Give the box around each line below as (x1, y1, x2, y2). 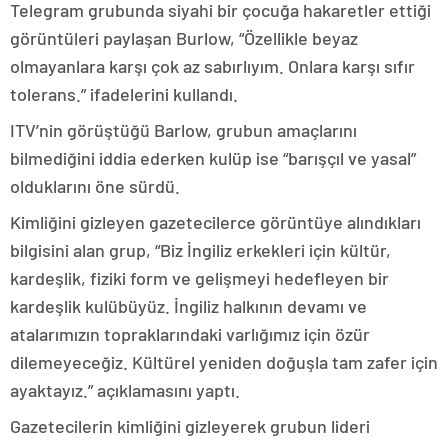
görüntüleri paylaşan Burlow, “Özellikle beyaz (10, 27, 358, 49)
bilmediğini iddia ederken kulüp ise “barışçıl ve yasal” (10, 147, 416, 169)
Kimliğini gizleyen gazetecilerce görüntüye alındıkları (10, 211, 421, 233)
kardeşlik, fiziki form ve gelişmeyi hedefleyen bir (10, 267, 389, 289)
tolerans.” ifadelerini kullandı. (10, 83, 238, 105)
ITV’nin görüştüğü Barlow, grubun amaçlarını (10, 119, 357, 141)
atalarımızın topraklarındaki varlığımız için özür (10, 323, 370, 345)
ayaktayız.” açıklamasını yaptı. (10, 379, 240, 401)
